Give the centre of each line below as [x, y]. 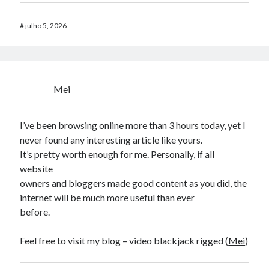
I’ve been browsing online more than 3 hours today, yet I [133, 125]
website [37, 168]
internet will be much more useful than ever [107, 197]
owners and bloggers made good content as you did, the [134, 183]
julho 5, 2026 [46, 26]
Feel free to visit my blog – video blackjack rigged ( [124, 240]
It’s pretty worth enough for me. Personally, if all [117, 154]
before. [35, 212]
